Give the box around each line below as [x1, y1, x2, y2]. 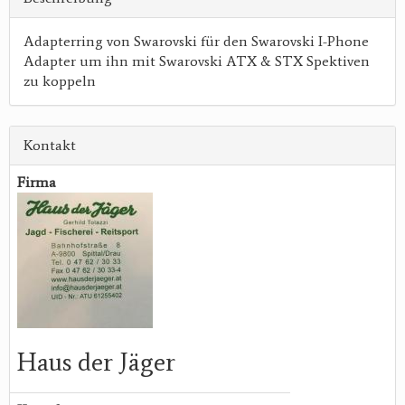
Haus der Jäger [17, 346, 175, 378]
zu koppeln [24, 72, 96, 90]
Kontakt [24, 137, 76, 155]
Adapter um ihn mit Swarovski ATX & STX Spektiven [24, 52, 370, 71]
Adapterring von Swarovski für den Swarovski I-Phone [24, 33, 369, 51]
